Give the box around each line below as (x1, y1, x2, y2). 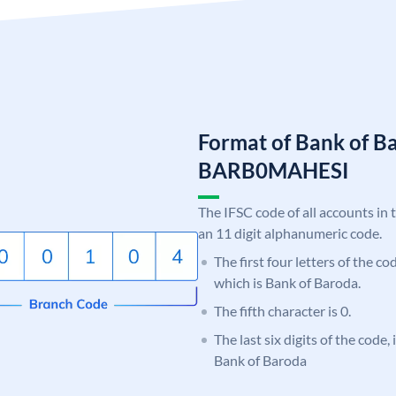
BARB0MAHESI (198, 156, 349, 183)
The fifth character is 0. (214, 301, 351, 319)
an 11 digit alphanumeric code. (198, 224, 382, 241)
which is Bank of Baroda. (214, 273, 361, 291)
